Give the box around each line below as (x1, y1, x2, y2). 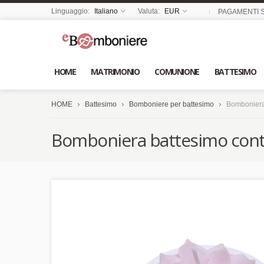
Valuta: (138, 7, 161, 15)
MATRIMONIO (91, 65, 140, 77)
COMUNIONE (154, 65, 199, 77)
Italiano (94, 7, 118, 15)
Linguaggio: (51, 7, 91, 15)
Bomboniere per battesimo (129, 100, 214, 109)
